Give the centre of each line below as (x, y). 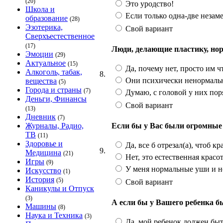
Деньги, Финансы (56, 99)
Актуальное (46, 63)
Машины (41, 206)
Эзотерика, (44, 27)
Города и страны (54, 90)
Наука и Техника (54, 215)
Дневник (41, 117)
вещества (41, 81)
